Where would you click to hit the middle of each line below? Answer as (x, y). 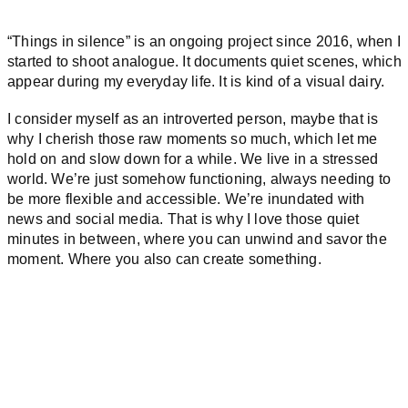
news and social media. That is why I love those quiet (184, 219)
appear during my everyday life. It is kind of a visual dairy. (196, 82)
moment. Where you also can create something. (164, 260)
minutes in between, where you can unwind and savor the (197, 240)
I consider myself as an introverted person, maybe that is (193, 119)
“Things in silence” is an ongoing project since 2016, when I (204, 42)
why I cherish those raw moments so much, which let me (193, 139)
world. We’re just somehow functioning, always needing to (199, 179)
